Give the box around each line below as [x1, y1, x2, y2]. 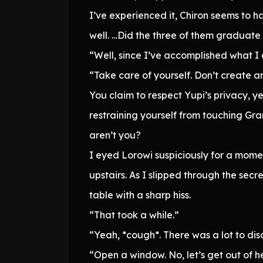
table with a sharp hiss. [89, 188, 191, 201]
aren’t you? [89, 129, 141, 141]
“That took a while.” [89, 208, 179, 221]
